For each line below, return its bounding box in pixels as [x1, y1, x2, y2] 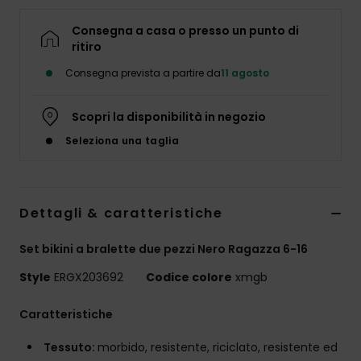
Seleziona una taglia [65, 134, 180, 148]
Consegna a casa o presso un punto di [72, 23, 299, 39]
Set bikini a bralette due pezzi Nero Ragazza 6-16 [19, 241, 308, 258]
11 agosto [221, 66, 269, 81]
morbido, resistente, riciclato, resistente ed [98, 339, 338, 356]
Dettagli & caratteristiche [19, 204, 223, 223]
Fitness [287, 145, 330, 160]
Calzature [287, 98, 351, 113]
